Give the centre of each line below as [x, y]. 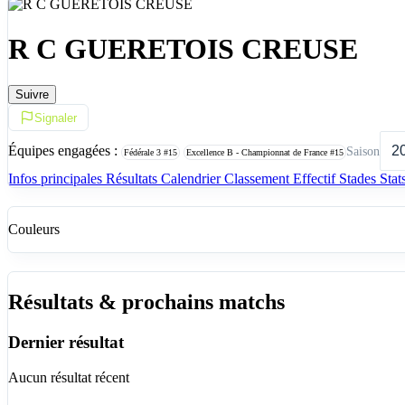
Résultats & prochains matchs [146, 302]
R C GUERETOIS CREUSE [183, 48]
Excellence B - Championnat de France [258, 152]
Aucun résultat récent [69, 377]
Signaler [56, 118]
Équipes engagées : [63, 150]
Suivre [32, 95]
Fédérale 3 [144, 152]
